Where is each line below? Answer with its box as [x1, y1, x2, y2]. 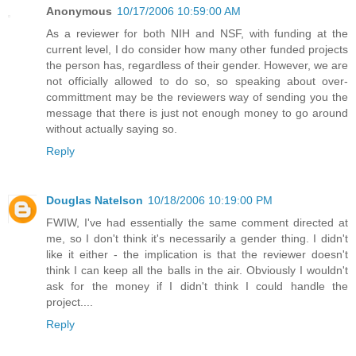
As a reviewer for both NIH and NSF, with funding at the [46, 27, 348, 41]
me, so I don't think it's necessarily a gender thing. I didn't [46, 232, 348, 246]
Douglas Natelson [46, 194, 143, 207]
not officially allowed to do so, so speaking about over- [46, 75, 348, 88]
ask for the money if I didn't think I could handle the [46, 280, 348, 293]
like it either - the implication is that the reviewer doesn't [46, 248, 348, 261]
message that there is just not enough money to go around [46, 106, 348, 120]
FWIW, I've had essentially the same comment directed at [46, 216, 348, 230]
